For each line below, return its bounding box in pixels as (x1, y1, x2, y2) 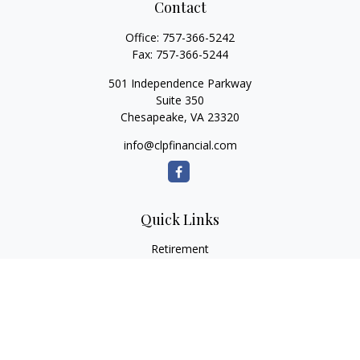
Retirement (151, 241, 209, 256)
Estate (163, 280, 197, 295)
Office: (125, 30, 162, 45)
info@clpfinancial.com (123, 137, 237, 153)
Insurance (154, 299, 206, 314)
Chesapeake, (121, 109, 187, 125)
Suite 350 (156, 92, 204, 108)
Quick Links (141, 210, 219, 229)
